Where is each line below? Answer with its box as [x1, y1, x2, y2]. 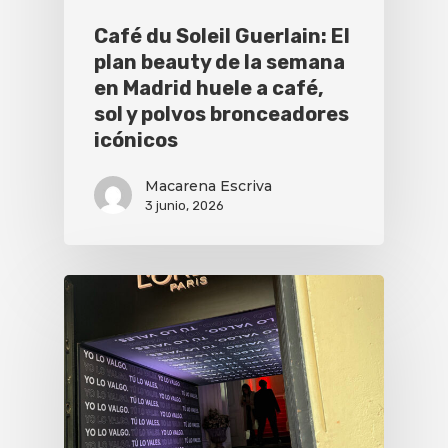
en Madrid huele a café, [94, 75, 324, 100]
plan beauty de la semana [94, 49, 345, 74]
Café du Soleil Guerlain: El [94, 23, 350, 48]
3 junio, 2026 [145, 197, 224, 213]
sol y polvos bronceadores [94, 101, 349, 126]
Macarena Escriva [145, 176, 272, 195]
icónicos [94, 127, 178, 152]
